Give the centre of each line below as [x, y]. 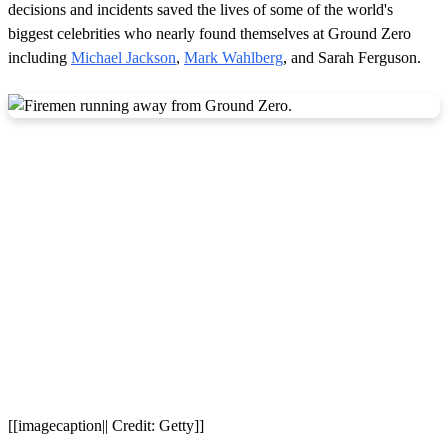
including [39, 57]
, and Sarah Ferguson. [352, 57]
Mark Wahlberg [233, 57]
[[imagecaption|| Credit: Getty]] [106, 425]
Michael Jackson [123, 57]
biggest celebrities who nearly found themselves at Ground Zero [209, 33]
